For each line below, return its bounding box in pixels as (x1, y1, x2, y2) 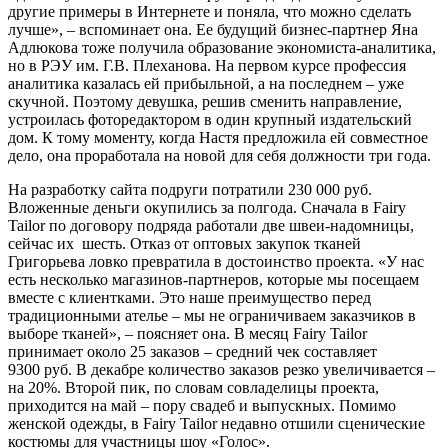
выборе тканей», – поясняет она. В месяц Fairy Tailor (8, 324, 367, 342)
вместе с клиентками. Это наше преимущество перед (8, 288, 371, 306)
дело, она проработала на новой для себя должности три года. (8, 146, 435, 164)
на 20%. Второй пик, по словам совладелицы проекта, (8, 378, 379, 396)
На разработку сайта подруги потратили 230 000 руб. (8, 180, 372, 198)
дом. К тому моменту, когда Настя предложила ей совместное (8, 128, 428, 146)
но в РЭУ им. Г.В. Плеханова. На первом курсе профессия (8, 56, 406, 74)
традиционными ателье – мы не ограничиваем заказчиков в (8, 306, 416, 324)
